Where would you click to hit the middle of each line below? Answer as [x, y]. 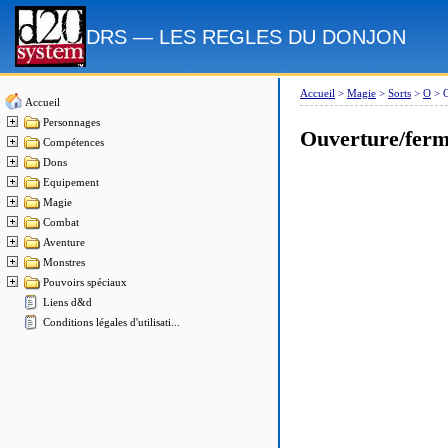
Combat [61, 222]
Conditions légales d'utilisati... [111, 322]
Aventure [64, 242]
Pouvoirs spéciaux [85, 282]
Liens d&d [67, 302]
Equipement [71, 182]
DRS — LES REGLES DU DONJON [246, 37]
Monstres [64, 262]
